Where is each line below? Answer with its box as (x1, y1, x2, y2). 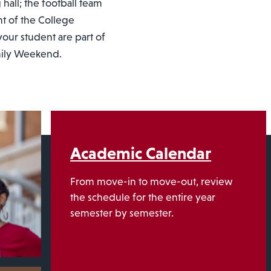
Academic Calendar (70, 143, 212, 163)
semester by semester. (70, 207, 174, 220)
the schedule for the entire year (70, 191, 216, 204)
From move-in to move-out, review (70, 175, 233, 188)
